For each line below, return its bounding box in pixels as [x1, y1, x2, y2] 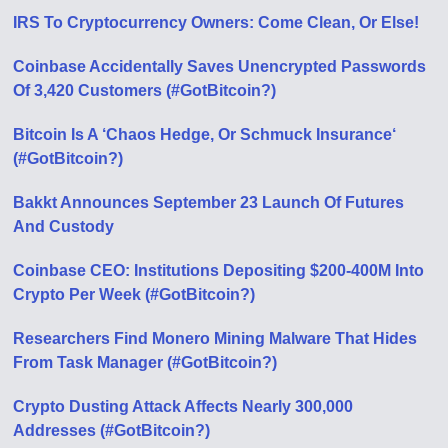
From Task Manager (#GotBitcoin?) [13, 354, 278, 372]
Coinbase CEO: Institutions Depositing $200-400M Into [13, 262, 425, 280]
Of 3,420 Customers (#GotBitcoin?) [13, 82, 277, 100]
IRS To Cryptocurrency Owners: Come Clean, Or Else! [13, 14, 420, 32]
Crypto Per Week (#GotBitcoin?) [13, 286, 256, 304]
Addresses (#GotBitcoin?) [13, 422, 211, 440]
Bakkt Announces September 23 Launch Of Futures [13, 194, 405, 212]
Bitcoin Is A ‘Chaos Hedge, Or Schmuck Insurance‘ [13, 126, 397, 144]
